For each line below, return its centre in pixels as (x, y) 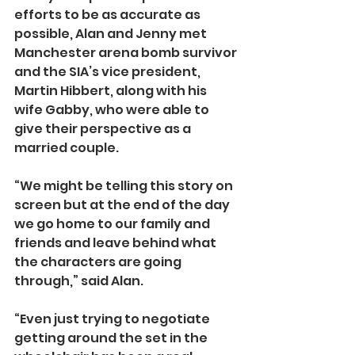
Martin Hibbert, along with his (112, 91)
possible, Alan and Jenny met (112, 34)
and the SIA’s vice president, (109, 72)
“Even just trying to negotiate (113, 319)
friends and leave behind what (116, 243)
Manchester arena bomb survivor (127, 53)
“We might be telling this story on (125, 186)
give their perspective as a (104, 129)
